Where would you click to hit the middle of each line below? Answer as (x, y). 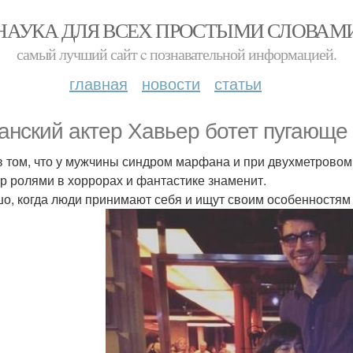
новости (171, 83)
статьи (238, 83)
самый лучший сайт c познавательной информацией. (176, 54)
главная (98, 83)
